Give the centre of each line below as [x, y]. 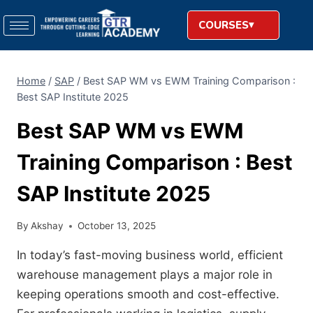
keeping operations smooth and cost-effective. [148, 294]
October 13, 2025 [117, 226]
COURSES [223, 26]
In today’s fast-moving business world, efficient [150, 255]
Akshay [48, 226]
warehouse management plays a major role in [145, 275]
